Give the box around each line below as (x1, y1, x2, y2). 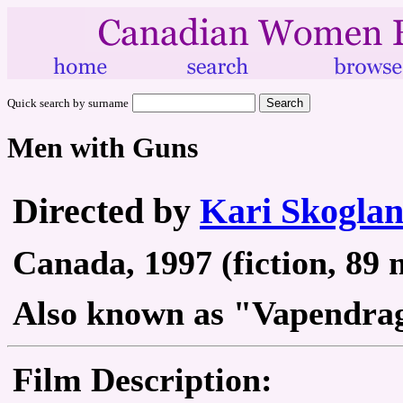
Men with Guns (7, 131, 198, 165)
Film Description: (13, 360, 273, 399)
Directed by (13, 190, 200, 231)
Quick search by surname (7, 96, 129, 110)
